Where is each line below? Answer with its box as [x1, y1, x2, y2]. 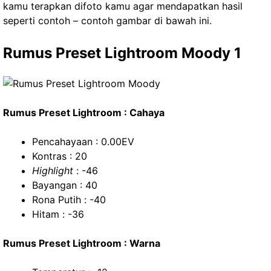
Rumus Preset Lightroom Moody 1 [3, 44, 241, 62]
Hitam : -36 [32, 208, 84, 220]
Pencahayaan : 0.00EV [32, 135, 134, 148]
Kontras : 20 [32, 150, 87, 162]
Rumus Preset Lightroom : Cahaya [3, 106, 165, 119]
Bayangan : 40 [32, 179, 97, 191]
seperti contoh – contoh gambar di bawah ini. [3, 15, 212, 27]
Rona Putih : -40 [32, 194, 106, 206]
